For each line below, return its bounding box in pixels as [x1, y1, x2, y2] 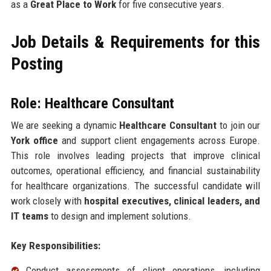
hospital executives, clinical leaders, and [84, 194, 261, 207]
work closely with [10, 194, 85, 207]
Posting [10, 53, 63, 74]
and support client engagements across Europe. [57, 134, 261, 146]
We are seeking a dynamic [10, 119, 120, 131]
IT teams [10, 209, 48, 222]
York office [10, 134, 58, 146]
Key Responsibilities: [10, 239, 100, 252]
